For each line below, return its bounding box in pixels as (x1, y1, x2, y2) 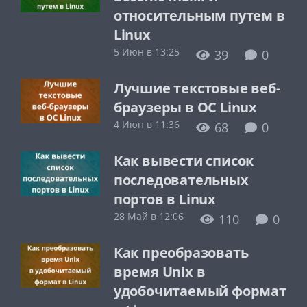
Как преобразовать (113, 243, 249, 262)
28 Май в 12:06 (113, 209, 184, 223)
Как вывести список (113, 151, 254, 170)
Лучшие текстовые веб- (113, 78, 280, 97)
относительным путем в (113, 5, 285, 25)
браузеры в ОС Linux (113, 97, 257, 116)
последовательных (113, 170, 249, 189)
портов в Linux (113, 189, 216, 208)
